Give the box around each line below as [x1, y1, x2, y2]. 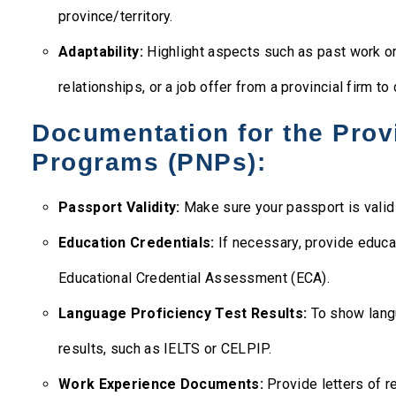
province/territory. [58, 8, 173, 25]
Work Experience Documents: [58, 376, 263, 392]
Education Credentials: [58, 234, 215, 251]
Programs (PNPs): [32, 148, 266, 176]
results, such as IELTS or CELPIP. [58, 340, 271, 357]
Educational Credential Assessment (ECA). [58, 270, 330, 286]
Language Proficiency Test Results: [58, 305, 308, 322]
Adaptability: [58, 43, 143, 60]
